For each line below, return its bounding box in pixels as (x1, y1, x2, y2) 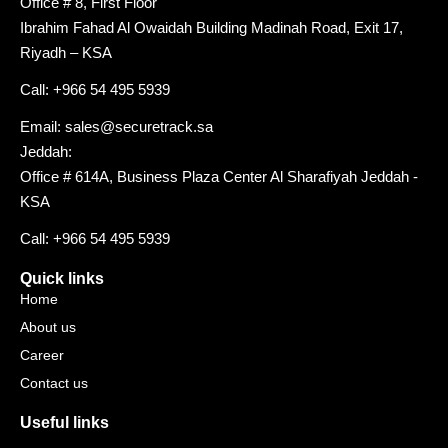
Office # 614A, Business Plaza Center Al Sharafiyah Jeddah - (20, 167, 418, 185)
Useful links (20, 413, 109, 431)
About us (20, 318, 76, 335)
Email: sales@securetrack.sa (20, 117, 213, 135)
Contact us (20, 374, 88, 391)
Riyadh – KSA (20, 43, 112, 61)
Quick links (20, 269, 104, 287)
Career (20, 346, 64, 363)
